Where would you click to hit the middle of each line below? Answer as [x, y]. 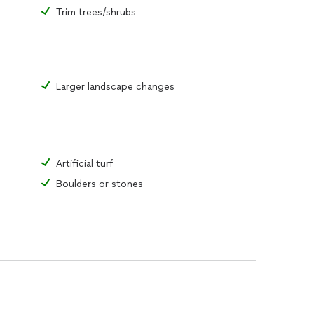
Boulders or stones [100, 184]
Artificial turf [85, 164]
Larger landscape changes [115, 87]
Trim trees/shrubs [96, 12]
